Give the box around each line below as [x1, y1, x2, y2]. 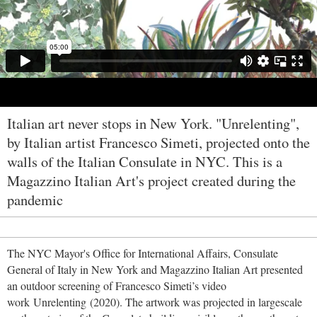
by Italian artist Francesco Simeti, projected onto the [7, 132, 310, 153]
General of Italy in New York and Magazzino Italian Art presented [7, 262, 303, 277]
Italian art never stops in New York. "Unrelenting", [7, 113, 299, 134]
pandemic [7, 190, 63, 210]
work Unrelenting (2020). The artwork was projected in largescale [7, 294, 302, 310]
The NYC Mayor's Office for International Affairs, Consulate [7, 246, 278, 261]
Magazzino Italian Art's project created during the [7, 171, 296, 191]
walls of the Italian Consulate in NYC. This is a [7, 151, 282, 172]
